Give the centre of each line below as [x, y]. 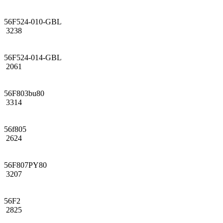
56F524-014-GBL [33, 57]
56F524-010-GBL [33, 21]
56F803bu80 [24, 93]
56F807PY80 [25, 165]
